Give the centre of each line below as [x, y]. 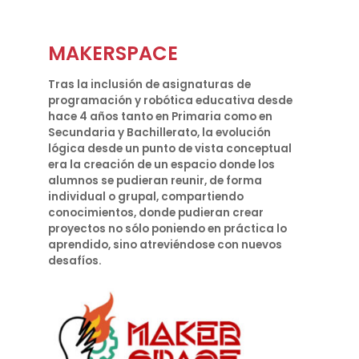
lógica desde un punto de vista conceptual [170, 149]
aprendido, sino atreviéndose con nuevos [165, 245]
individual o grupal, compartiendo [146, 197]
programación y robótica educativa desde [170, 101]
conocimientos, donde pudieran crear [156, 213]
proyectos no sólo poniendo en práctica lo [167, 229]
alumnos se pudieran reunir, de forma [155, 181]
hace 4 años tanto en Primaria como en [160, 117]
